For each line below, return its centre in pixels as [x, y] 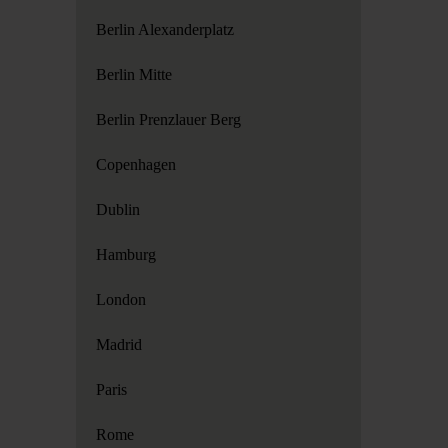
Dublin [118, 209]
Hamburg [126, 254]
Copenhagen [136, 164]
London [121, 299]
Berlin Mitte [134, 74]
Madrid [119, 344]
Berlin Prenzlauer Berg [169, 119]
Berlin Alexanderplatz [165, 29]
